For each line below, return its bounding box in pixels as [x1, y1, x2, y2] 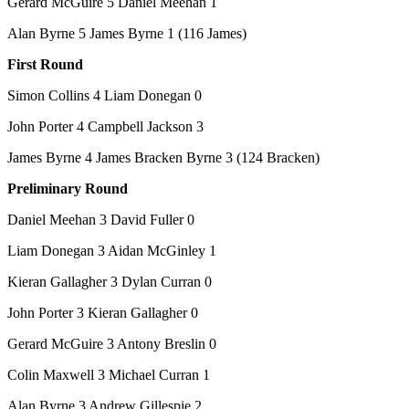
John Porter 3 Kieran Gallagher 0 [7, 304, 198, 320]
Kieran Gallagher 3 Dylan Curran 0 [7, 273, 212, 289]
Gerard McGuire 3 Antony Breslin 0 [7, 335, 216, 351]
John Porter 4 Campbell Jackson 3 [7, 118, 204, 134]
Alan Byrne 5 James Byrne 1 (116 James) [7, 25, 246, 41]
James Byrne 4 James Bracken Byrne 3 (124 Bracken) [7, 149, 320, 165]
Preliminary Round [7, 180, 128, 196]
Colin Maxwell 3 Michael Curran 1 [7, 366, 210, 383]
